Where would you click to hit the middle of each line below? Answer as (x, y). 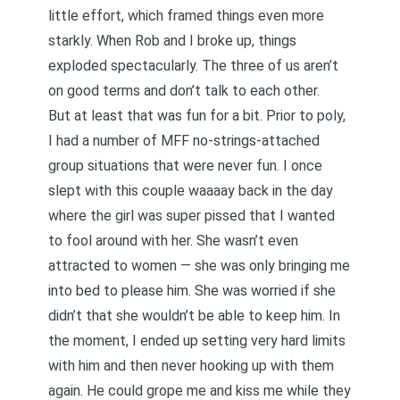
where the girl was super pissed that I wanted (192, 216)
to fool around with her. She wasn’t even (173, 241)
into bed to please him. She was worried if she (192, 291)
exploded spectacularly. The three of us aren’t (193, 66)
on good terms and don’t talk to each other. (184, 91)
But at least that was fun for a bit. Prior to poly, (197, 116)
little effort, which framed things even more (186, 16)
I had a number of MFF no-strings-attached (184, 141)
